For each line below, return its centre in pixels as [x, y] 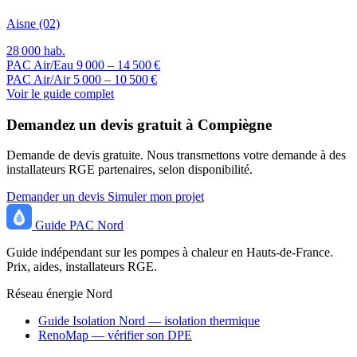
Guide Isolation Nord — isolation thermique [149, 321]
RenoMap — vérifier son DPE [115, 335]
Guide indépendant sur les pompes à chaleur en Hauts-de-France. [170, 253]
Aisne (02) [33, 23]
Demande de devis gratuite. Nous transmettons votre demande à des [176, 155]
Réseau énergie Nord [59, 294]
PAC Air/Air [40, 79]
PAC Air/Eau [41, 65]
